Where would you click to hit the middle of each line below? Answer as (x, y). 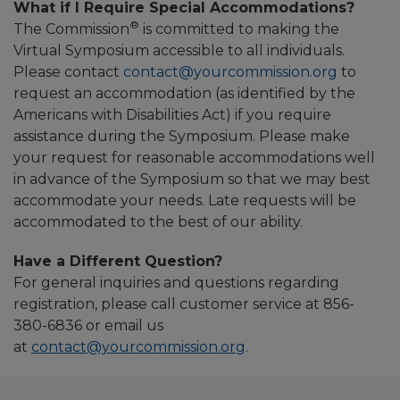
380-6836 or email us (88, 325)
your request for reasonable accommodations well (194, 158)
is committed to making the (239, 29)
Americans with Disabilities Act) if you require (172, 115)
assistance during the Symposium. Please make (182, 136)
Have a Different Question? (118, 261)
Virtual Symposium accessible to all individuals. (179, 50)
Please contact (68, 72)
